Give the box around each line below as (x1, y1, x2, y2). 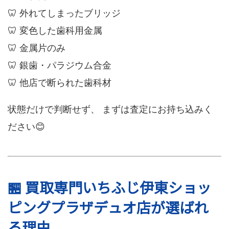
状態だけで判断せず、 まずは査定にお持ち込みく (8, 104, 213, 114)
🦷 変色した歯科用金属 (8, 26, 102, 36)
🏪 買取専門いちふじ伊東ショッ (8, 177, 211, 197)
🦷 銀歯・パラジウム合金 (8, 60, 111, 71)
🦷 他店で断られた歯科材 (8, 78, 111, 88)
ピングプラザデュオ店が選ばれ (8, 197, 208, 217)
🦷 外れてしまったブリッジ (8, 8, 121, 18)
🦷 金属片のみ (8, 43, 65, 53)
